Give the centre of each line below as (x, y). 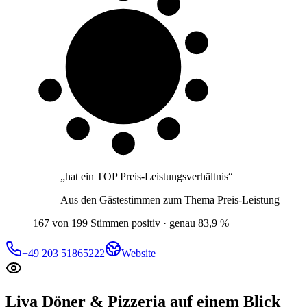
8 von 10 (123, 61)
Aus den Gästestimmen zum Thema (139, 199)
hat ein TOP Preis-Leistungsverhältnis (147, 176)
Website (138, 253)
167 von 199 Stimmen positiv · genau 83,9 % (131, 223)
